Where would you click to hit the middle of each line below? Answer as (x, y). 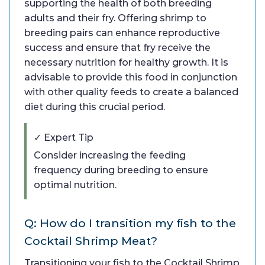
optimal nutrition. (75, 185)
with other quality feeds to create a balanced (131, 92)
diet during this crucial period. (95, 107)
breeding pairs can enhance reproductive (122, 33)
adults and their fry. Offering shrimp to (115, 18)
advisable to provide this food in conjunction (131, 77)
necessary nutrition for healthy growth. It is (126, 63)
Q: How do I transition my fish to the (130, 223)
